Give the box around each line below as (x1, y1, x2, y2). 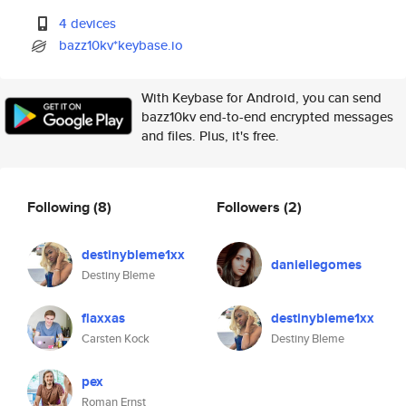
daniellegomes (271, 255, 362, 275)
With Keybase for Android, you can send (141, 88, 382, 107)
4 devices (59, 14, 117, 33)
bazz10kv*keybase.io (59, 35, 184, 54)
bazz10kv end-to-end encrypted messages (141, 107, 393, 126)
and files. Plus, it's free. (141, 126, 279, 145)
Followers (217, 196, 284, 217)
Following (27, 196, 93, 217)
